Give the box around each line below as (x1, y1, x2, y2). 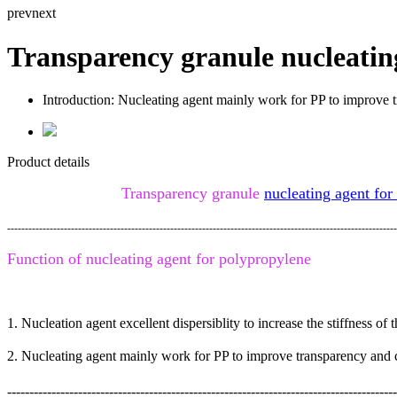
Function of (7, 250, 86, 269)
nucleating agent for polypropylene (86, 250, 311, 269)
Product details (7, 154, 90, 170)
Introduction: (43, 92, 114, 108)
